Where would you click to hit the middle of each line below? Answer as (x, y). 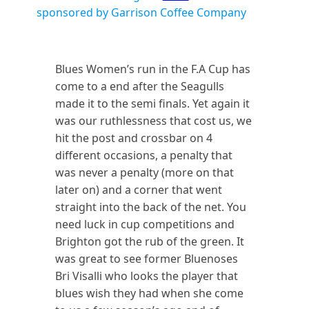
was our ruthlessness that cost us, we (154, 121)
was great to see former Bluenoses (147, 259)
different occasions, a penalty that (144, 155)
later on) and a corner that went (139, 190)
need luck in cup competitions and (145, 224)
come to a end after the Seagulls (140, 86)
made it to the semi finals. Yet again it (153, 103)
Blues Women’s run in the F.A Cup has (153, 69)
